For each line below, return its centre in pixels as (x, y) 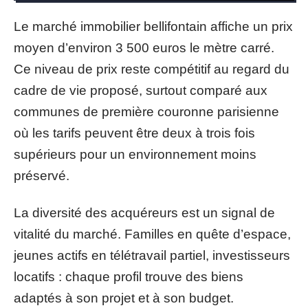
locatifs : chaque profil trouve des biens (129, 276)
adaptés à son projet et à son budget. (124, 298)
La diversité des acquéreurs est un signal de (144, 212)
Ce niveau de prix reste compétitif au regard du (152, 69)
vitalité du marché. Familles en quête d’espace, (152, 234)
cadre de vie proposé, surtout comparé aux (141, 90)
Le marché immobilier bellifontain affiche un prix (153, 26)
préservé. (42, 176)
